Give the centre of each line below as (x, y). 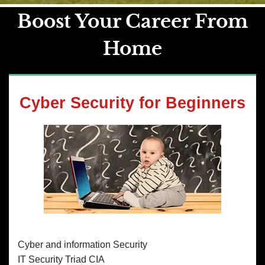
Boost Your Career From (132, 21)
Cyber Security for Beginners (132, 103)
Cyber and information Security (83, 244)
